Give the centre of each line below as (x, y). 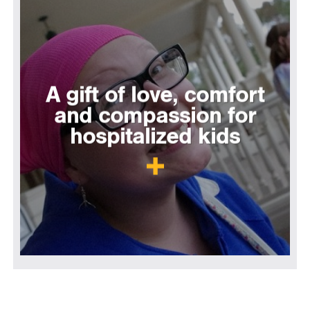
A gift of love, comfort (155, 95)
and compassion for (155, 116)
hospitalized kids (155, 137)
